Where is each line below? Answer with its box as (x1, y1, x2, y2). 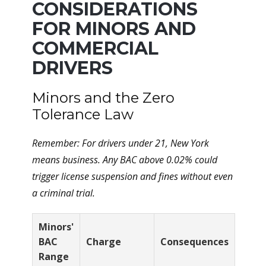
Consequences (160, 235, 229, 248)
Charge (86, 235, 121, 248)
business (62, 153, 98, 166)
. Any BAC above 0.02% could (98, 153, 217, 166)
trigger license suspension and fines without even (32, 170, 233, 183)
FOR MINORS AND (32, 18, 196, 40)
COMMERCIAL (32, 37, 159, 59)
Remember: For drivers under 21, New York (32, 137, 209, 150)
